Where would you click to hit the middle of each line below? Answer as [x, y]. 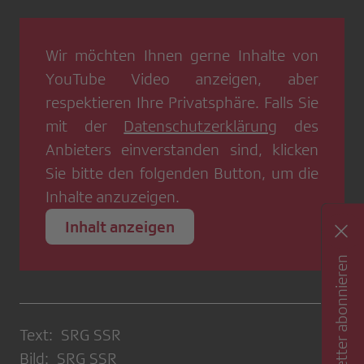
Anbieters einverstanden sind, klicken [182, 150]
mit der [85, 126]
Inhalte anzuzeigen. [113, 197]
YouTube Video [108, 79]
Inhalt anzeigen [120, 227]
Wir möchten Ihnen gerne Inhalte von [182, 56]
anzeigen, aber [244, 79]
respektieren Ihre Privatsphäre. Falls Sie [182, 103]
